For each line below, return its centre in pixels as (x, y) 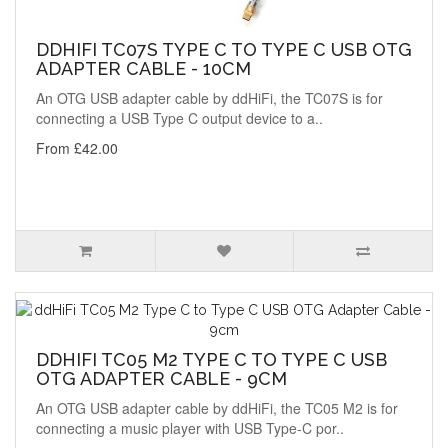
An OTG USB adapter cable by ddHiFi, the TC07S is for (209, 98)
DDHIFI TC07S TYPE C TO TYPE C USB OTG (224, 50)
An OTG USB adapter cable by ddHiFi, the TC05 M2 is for (217, 408)
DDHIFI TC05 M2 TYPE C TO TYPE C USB (211, 360)
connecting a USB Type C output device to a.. (179, 118)
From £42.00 (77, 148)
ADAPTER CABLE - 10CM (143, 69)
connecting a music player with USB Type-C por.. (190, 428)
